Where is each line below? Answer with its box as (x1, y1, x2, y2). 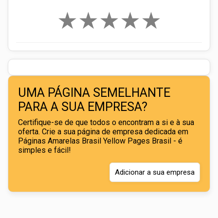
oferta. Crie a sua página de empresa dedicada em (18, 127, 188, 137)
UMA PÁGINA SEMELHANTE (18, 86, 170, 100)
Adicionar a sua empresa (115, 168, 195, 177)
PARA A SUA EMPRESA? (18, 100, 147, 114)
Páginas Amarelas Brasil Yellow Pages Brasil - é (18, 136, 182, 146)
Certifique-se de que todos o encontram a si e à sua (18, 118, 194, 127)
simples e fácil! (18, 145, 71, 155)
